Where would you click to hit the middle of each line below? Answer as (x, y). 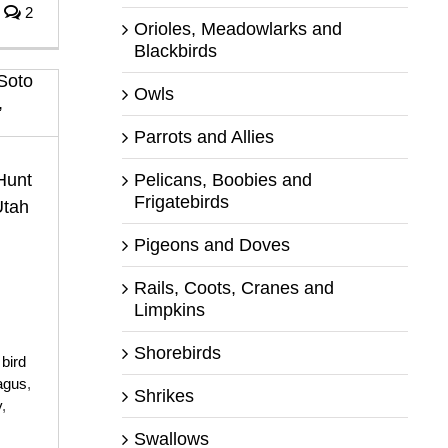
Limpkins (169, 309)
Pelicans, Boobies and (222, 179)
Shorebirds (177, 352)
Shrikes (163, 395)
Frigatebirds (181, 201)
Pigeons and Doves (211, 244)
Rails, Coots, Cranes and (233, 287)
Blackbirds (175, 50)
